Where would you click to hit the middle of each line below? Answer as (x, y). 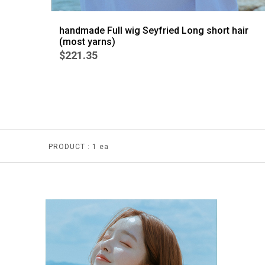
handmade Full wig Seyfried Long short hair (153, 31)
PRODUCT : (69, 147)
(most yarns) (87, 42)
